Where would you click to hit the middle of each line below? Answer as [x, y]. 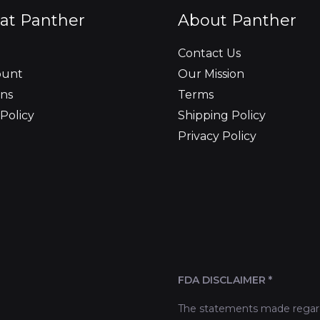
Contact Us [209, 54]
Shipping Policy [222, 116]
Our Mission [211, 74]
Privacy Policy [217, 136]
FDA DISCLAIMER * [225, 280]
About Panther [237, 20]
